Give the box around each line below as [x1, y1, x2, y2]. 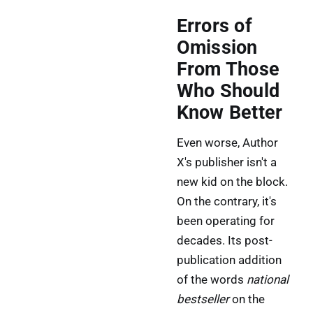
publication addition [176, 253, 282, 268]
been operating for [176, 214, 275, 228]
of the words [176, 272, 247, 287]
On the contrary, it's [176, 194, 277, 209]
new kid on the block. [176, 175, 288, 189]
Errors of [176, 14, 252, 37]
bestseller [176, 292, 229, 307]
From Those [176, 57, 280, 80]
